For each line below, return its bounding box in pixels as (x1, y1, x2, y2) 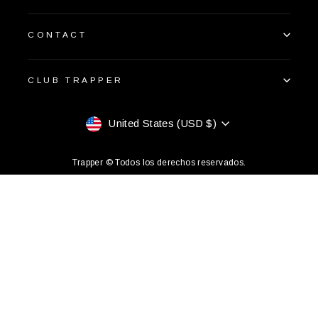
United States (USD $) (109, 118, 217, 130)
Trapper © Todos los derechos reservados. (72, 157, 246, 168)
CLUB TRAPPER (28, 75, 124, 84)
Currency (81, 113, 172, 136)
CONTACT (28, 29, 87, 39)
